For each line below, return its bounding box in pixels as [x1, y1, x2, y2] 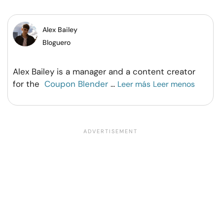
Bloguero [42, 37, 71, 47]
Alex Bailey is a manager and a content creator [13, 66, 195, 77]
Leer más [117, 78, 150, 89]
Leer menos [153, 78, 195, 89]
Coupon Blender [44, 78, 108, 89]
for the [13, 78, 42, 89]
